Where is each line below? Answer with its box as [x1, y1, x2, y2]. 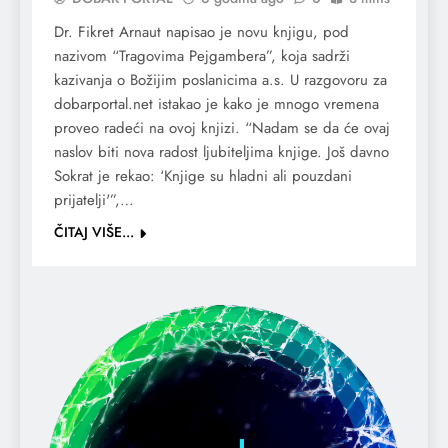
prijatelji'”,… [54, 189, 134, 212]
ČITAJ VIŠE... [54, 222, 134, 243]
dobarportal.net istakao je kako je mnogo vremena [54, 93, 379, 116]
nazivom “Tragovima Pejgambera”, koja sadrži [54, 45, 350, 68]
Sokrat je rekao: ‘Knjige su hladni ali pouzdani [54, 165, 352, 188]
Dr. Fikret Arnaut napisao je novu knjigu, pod [54, 21, 349, 44]
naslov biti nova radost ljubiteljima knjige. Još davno [54, 141, 389, 164]
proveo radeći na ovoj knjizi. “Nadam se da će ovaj [54, 117, 390, 140]
